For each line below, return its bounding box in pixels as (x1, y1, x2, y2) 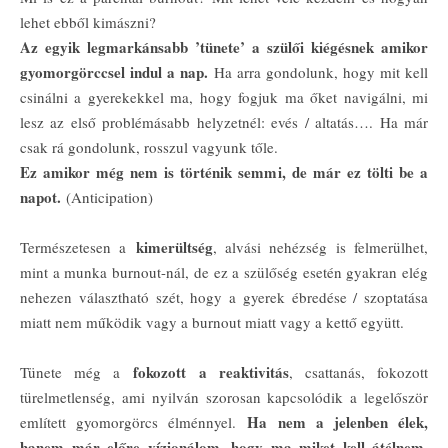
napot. (20, 186, 61, 208)
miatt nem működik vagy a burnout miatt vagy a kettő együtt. (20, 312, 404, 332)
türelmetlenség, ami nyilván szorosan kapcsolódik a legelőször (20, 387, 428, 407)
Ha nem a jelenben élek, (247, 411, 429, 433)
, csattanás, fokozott (288, 362, 429, 382)
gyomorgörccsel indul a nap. (20, 61, 208, 83)
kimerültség (135, 236, 213, 258)
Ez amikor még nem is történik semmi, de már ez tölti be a (20, 161, 428, 183)
